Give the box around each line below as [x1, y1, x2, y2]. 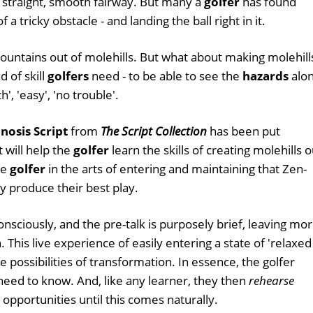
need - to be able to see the [89, 68, 242, 84]
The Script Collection [101, 123, 207, 139]
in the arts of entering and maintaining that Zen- [45, 161, 307, 177]
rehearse [249, 272, 294, 289]
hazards [242, 68, 289, 84]
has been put [207, 123, 280, 139]
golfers [48, 68, 89, 84]
